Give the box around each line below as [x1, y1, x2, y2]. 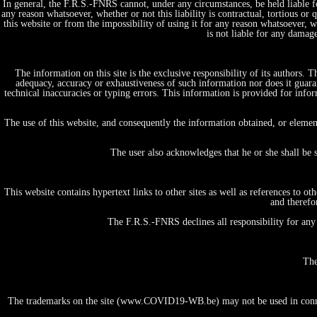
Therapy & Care [91, 162, 163, 175]
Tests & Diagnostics [91, 149, 180, 162]
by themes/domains [62, 124, 148, 137]
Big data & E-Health [91, 188, 183, 200]
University [91, 264, 137, 277]
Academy [91, 289, 134, 302]
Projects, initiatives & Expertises [34, 111, 178, 124]
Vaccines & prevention [91, 175, 192, 188]
